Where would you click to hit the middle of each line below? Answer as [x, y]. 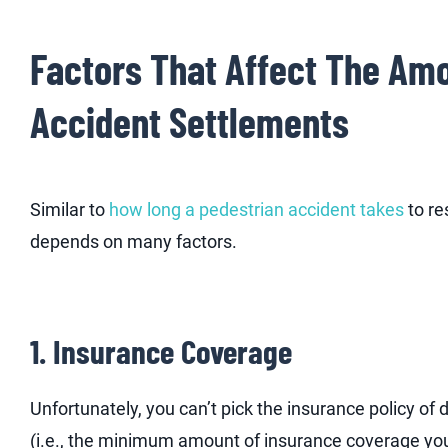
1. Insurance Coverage [161, 351]
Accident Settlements [189, 121]
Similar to [69, 209]
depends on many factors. [135, 241]
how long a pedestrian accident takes [256, 209]
